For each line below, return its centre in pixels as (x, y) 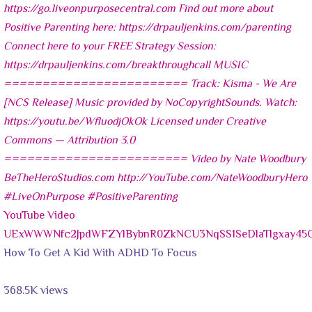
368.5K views (36, 291)
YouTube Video (39, 216)
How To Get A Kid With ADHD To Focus (100, 253)
